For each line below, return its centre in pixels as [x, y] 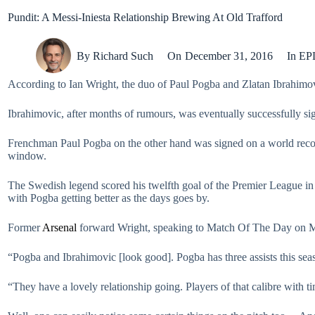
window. [27, 156]
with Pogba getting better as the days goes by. [109, 198]
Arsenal [59, 227]
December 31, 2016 [229, 56]
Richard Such [123, 56]
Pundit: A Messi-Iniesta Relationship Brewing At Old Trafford [145, 17]
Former [25, 227]
